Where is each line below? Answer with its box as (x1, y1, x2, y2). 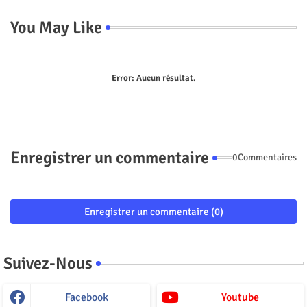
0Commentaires (232, 151, 297, 164)
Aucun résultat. (134, 72, 196, 84)
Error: (111, 72, 134, 84)
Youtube (221, 290, 259, 304)
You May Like (10, 16, 102, 38)
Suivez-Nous (3, 252, 93, 273)
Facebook (64, 290, 108, 304)
